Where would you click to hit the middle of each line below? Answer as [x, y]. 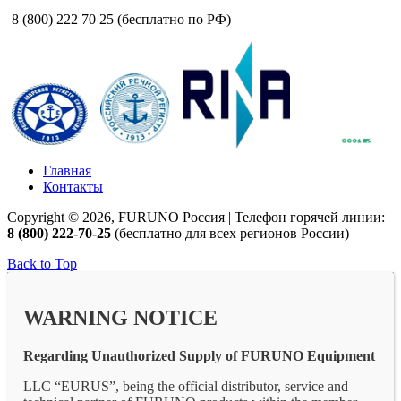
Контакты [73, 186]
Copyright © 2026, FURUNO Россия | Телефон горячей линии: [196, 217]
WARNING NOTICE [120, 317]
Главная [67, 170]
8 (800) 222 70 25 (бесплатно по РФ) [122, 19]
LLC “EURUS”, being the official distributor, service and [186, 386]
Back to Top [42, 263]
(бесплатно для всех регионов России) [230, 233]
